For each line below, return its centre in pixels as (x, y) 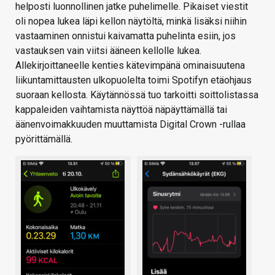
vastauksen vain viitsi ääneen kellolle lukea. (108, 50)
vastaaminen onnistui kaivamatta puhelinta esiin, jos (126, 36)
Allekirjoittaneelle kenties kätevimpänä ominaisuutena (130, 65)
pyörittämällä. (44, 139)
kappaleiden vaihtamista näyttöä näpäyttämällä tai (121, 109)
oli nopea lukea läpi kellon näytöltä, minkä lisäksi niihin (131, 21)
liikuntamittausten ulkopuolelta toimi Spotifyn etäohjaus (134, 80)
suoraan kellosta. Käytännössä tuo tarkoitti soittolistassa (137, 95)
